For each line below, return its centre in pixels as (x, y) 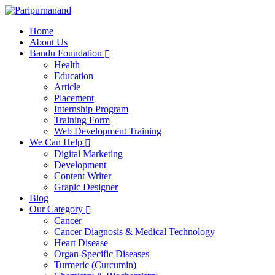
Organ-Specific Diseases (102, 254)
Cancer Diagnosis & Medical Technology (134, 232)
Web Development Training (108, 131)
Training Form (82, 120)
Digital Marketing (88, 154)
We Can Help (56, 142)
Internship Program (91, 109)
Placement (74, 98)
